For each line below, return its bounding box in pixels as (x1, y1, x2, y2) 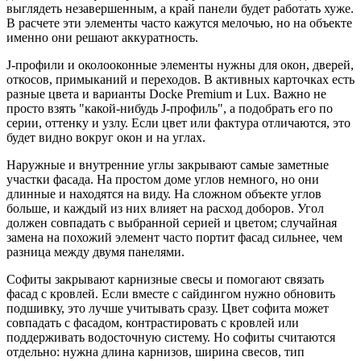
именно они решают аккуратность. (6, 30, 198, 44)
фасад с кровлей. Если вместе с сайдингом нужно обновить (6, 286, 335, 301)
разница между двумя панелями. (6, 244, 185, 259)
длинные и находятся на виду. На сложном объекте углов (6, 186, 322, 201)
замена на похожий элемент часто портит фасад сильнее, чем (6, 230, 342, 244)
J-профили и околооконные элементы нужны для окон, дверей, (6, 57, 354, 72)
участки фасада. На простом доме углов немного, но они (6, 172, 319, 186)
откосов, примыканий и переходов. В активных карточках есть (6, 72, 355, 86)
